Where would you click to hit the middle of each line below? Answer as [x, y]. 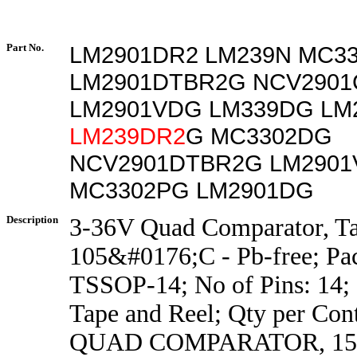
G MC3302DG [259, 136]
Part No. [25, 47]
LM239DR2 [127, 136]
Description [32, 220]
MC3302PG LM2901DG [192, 190]
